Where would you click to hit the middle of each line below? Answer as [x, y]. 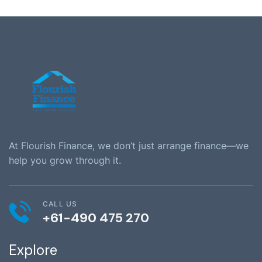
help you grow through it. [65, 161]
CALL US [60, 204]
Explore [33, 250]
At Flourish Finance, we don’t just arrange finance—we [129, 146]
